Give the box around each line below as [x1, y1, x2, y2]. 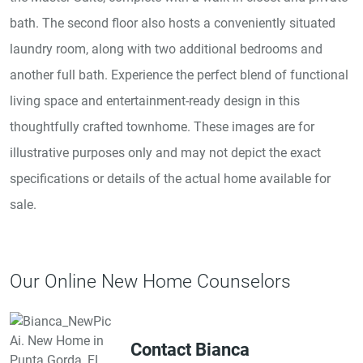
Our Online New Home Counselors [10, 269, 291, 293]
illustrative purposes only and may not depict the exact [10, 144, 321, 160]
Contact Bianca [130, 340, 250, 361]
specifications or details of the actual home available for [10, 170, 331, 186]
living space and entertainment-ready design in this [10, 92, 300, 109]
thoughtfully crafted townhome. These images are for [10, 118, 314, 135]
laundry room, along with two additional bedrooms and [10, 41, 322, 57]
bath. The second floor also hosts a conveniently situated [10, 15, 335, 31]
